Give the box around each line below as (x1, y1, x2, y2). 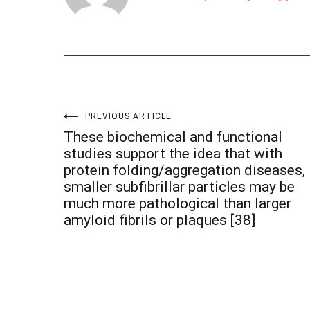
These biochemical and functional (64, 129, 282, 145)
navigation (63, 142, 182, 183)
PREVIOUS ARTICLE (85, 111, 172, 121)
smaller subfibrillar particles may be (64, 179, 295, 195)
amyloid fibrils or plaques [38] (64, 212, 255, 228)
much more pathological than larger (64, 195, 291, 212)
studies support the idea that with (64, 145, 282, 162)
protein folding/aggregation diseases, (64, 162, 305, 179)
